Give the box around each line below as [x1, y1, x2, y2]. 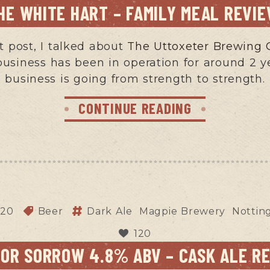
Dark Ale [87, 205, 133, 217]
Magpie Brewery [139, 205, 226, 217]
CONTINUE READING [78, 98, 192, 117]
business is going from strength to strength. [5, 72, 265, 86]
